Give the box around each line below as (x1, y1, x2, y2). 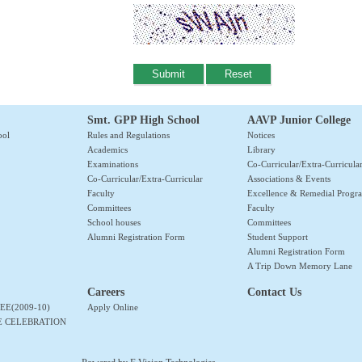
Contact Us (247, 286, 301, 299)
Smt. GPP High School (87, 114, 200, 127)
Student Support (247, 232, 308, 242)
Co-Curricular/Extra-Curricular (87, 174, 203, 184)
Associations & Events (247, 174, 330, 184)
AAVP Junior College (247, 114, 351, 127)
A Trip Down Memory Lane (247, 261, 352, 271)
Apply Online (87, 302, 138, 313)
